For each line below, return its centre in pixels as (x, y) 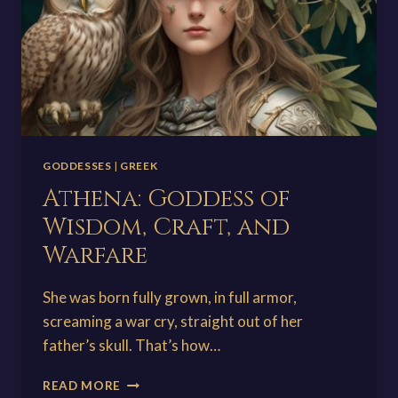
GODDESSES (77, 166)
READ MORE (82, 386)
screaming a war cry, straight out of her (173, 322)
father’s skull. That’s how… (131, 346)
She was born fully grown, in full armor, (170, 298)
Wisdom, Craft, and (166, 228)
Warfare (98, 256)
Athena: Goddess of (167, 199)
